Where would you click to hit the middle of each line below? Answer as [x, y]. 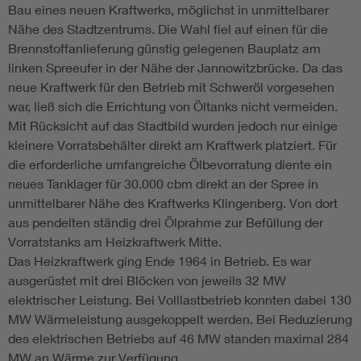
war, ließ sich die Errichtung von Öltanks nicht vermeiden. [173, 106]
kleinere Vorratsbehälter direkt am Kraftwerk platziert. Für [172, 145]
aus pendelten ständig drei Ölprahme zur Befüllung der [166, 222]
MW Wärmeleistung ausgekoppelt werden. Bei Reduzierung [180, 319]
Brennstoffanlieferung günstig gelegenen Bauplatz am [164, 48]
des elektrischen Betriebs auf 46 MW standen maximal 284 [178, 338]
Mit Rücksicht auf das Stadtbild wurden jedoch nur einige [173, 126]
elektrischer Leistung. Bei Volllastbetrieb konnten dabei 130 [180, 300]
